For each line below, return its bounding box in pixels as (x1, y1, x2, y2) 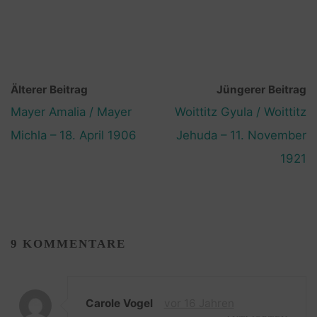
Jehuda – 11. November (175, 128, 306, 143)
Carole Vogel (86, 296, 154, 311)
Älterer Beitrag (11, 83, 88, 97)
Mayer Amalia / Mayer (11, 105, 132, 120)
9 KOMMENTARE (11, 236, 127, 250)
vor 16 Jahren (163, 296, 234, 311)
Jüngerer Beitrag (216, 83, 306, 97)
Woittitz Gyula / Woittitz (174, 105, 306, 120)
